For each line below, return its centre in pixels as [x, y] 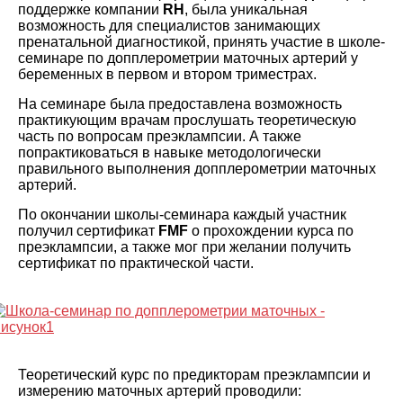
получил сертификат [88, 231]
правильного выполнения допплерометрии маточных [197, 169]
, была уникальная [246, 9]
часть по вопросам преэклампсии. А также [160, 136]
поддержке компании [90, 9]
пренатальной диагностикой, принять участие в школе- [201, 42]
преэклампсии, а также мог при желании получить [184, 247]
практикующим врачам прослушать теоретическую [187, 120]
